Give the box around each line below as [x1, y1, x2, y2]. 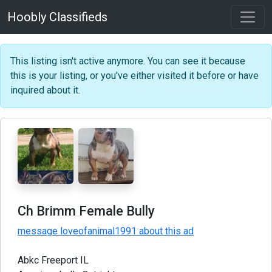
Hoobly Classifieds [7, 10, 107, 24]
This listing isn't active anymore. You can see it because [10, 55, 245, 67]
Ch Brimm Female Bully [18, 203, 155, 219]
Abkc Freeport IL [18, 254, 89, 266]
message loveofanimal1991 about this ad [18, 225, 194, 237]
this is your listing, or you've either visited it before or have [10, 70, 259, 81]
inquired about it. [10, 84, 80, 96]
